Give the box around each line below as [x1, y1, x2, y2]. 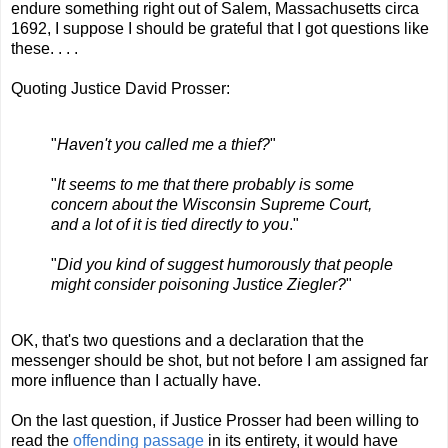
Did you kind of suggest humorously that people [57, 256, 393, 274]
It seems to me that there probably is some [57, 176, 354, 194]
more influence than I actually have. [11, 372, 261, 390]
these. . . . [11, 40, 78, 58]
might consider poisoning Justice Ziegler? [51, 276, 346, 294]
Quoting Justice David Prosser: [11, 80, 230, 98]
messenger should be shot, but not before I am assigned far [11, 352, 428, 370]
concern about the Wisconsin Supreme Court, [51, 196, 372, 214]
